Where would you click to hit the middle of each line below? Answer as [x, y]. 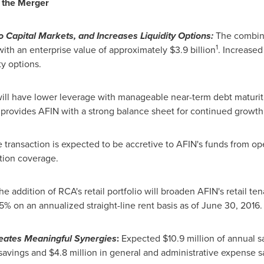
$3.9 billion [192, 50]
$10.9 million [188, 238]
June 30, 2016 [230, 205]
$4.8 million [73, 253]
